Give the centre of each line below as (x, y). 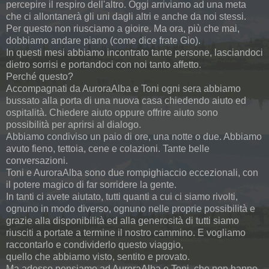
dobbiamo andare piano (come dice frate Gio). (103, 41)
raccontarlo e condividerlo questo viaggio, (95, 245)
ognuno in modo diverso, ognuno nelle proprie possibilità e (131, 209)
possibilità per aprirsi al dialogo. (74, 125)
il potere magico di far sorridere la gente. (91, 185)
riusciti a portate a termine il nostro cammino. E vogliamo (126, 233)
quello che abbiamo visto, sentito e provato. (98, 257)
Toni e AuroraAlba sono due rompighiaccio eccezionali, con (132, 173)
